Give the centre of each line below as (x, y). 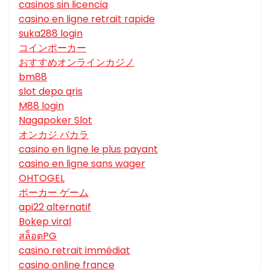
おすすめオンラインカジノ (77, 63)
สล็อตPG (38, 236)
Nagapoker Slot (55, 121)
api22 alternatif (55, 207)
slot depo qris (51, 92)
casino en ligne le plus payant (88, 149)
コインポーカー (52, 48)
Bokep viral (45, 222)
